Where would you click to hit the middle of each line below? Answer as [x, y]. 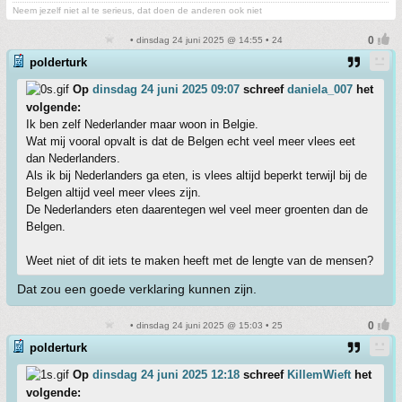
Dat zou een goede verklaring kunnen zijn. [137, 289]
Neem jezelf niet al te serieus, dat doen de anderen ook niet [137, 10]
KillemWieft [319, 375]
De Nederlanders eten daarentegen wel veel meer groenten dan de [197, 210]
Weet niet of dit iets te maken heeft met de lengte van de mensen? [200, 261]
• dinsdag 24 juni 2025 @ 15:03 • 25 [205, 325]
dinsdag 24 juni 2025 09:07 [166, 89]
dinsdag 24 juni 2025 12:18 [166, 375]
